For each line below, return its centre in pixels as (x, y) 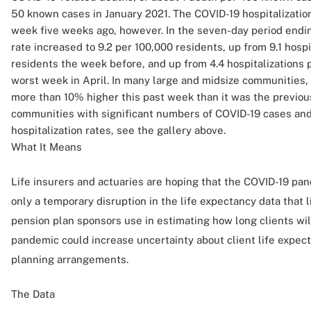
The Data (33, 294)
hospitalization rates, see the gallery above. (118, 130)
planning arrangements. (70, 259)
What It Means (47, 147)
